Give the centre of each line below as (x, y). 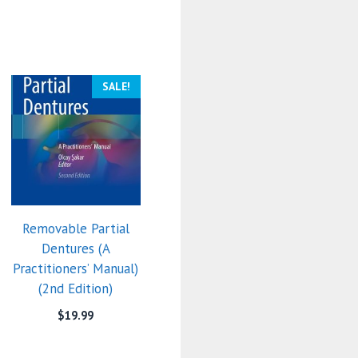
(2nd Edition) (76, 288)
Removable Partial (76, 228)
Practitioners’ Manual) (76, 268)
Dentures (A (76, 248)
